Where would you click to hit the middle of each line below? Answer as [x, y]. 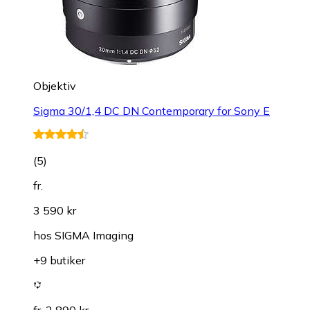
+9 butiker [59, 260]
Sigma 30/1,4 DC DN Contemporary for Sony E [152, 110]
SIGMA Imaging [94, 235]
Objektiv [55, 85]
